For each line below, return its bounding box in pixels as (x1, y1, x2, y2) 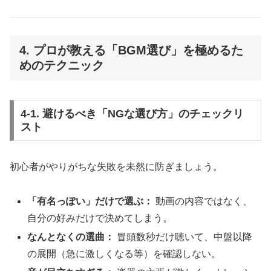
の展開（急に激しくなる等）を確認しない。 (27, 248, 221, 259)
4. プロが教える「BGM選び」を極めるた (19, 43, 243, 57)
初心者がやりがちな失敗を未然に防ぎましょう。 (10, 161, 223, 172)
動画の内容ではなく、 (153, 195, 253, 206)
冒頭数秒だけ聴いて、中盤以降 (114, 231, 253, 242)
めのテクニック (19, 58, 104, 72)
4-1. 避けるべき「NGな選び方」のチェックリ (20, 107, 244, 120)
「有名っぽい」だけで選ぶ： (27, 195, 154, 206)
